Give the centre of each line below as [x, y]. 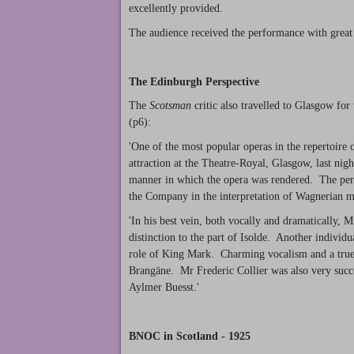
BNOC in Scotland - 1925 [190, 336]
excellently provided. [177, 9]
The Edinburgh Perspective [194, 81]
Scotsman [170, 106]
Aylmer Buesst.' [164, 287]
